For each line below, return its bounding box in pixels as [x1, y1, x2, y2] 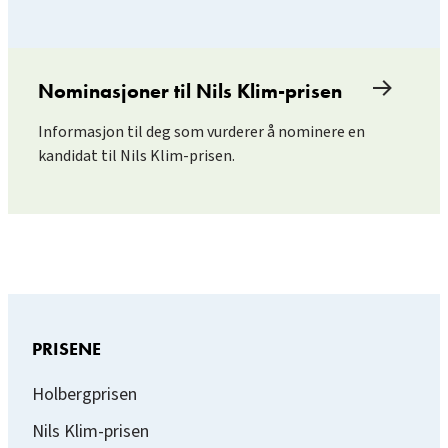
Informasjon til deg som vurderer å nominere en [38, 120, 365, 143]
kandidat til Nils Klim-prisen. [38, 144, 235, 167]
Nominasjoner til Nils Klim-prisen [38, 77, 342, 104]
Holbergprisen [32, 381, 137, 407]
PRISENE [32, 336, 101, 361]
